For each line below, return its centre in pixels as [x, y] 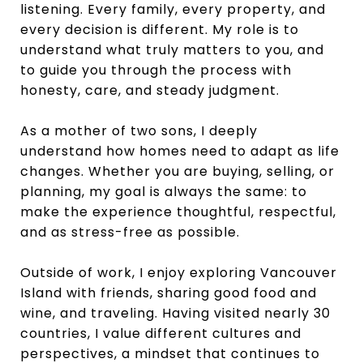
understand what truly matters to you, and [172, 49]
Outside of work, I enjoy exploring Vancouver [179, 272]
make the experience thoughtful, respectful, [178, 211]
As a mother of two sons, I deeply [139, 130]
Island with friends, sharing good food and [169, 293]
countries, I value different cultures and [161, 333]
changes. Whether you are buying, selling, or [177, 171]
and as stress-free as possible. [130, 232]
